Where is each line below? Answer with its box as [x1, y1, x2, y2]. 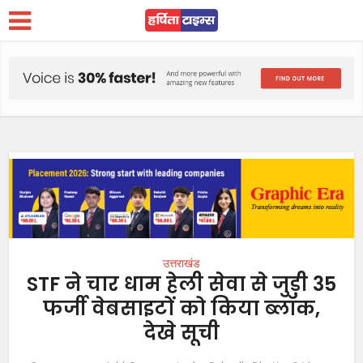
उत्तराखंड [163, 255, 200, 271]
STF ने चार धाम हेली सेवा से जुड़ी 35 [27, 271, 336, 298]
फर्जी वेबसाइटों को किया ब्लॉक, [43, 295, 320, 322]
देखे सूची [143, 319, 220, 347]
